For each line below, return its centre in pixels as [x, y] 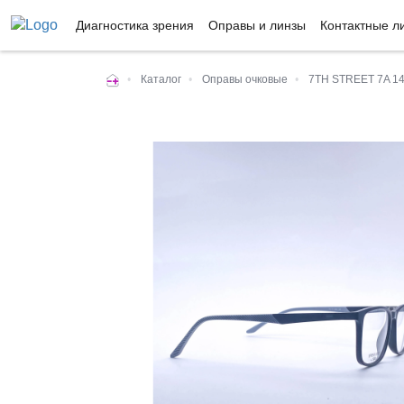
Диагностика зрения [135, 25]
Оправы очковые [245, 79]
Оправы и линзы [257, 25]
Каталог [161, 79]
